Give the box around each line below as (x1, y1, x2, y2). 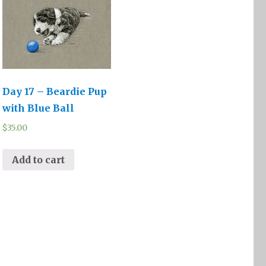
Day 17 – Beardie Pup (2, 85, 107, 97)
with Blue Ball (2, 102, 75, 114)
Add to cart (12, 153, 65, 166)
